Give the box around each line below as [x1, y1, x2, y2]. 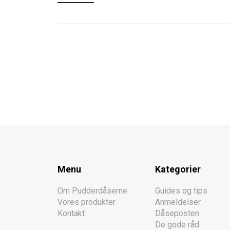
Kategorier [155, 163, 201, 175]
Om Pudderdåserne [57, 185, 127, 196]
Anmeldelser [155, 197, 201, 207]
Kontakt [57, 208, 85, 218]
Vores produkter [57, 197, 116, 207]
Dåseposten [155, 208, 199, 218]
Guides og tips [155, 185, 207, 196]
